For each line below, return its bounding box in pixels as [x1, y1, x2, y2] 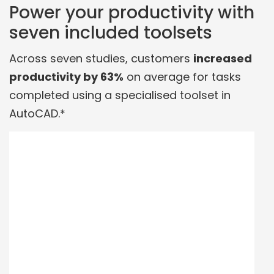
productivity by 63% [9, 69, 124, 85]
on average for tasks [124, 69, 241, 85]
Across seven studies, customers [9, 51, 193, 67]
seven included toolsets [9, 20, 212, 45]
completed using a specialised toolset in [9, 87, 231, 103]
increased [193, 51, 252, 67]
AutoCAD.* [9, 106, 65, 122]
